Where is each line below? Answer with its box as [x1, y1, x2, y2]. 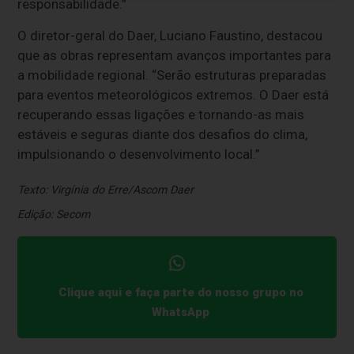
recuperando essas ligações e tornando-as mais [17, 107, 305, 123]
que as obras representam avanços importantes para [17, 47, 332, 64]
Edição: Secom [17, 207, 91, 220]
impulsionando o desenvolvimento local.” [17, 146, 261, 163]
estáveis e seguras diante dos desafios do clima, [17, 126, 308, 143]
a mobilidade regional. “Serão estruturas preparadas [17, 67, 327, 84]
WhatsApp [152, 305, 210, 320]
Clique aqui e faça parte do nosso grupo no [58, 285, 303, 300]
